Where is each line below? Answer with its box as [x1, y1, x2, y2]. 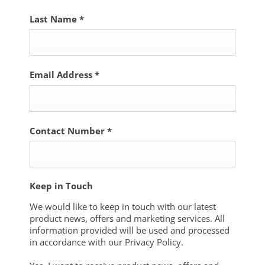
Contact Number [30, 124, 107, 137]
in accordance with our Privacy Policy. [30, 236, 183, 248]
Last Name [30, 12, 79, 25]
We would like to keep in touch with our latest [30, 201, 216, 213]
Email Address [30, 69, 95, 81]
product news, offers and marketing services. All [30, 212, 225, 225]
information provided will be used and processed [30, 224, 230, 237]
